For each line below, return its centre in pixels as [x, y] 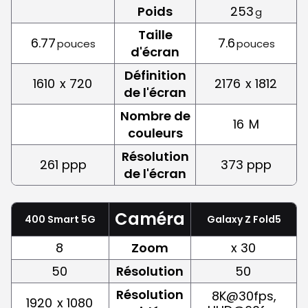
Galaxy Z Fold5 [244, 219]
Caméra [150, 219]
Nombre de [155, 115]
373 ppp [246, 164]
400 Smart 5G [60, 219]
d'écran [155, 52]
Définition [155, 75]
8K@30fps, [244, 296]
